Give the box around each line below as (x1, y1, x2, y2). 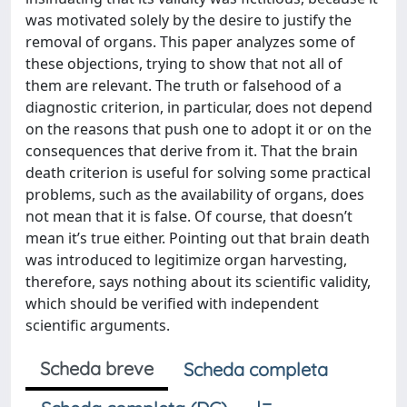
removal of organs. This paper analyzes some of (25, 31, 355, 52)
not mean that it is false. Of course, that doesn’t (25, 205, 352, 226)
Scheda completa (184, 357, 328, 381)
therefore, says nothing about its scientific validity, (25, 271, 371, 292)
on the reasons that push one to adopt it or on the (25, 118, 372, 139)
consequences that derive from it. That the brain (25, 140, 358, 161)
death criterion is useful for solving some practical (25, 162, 371, 183)
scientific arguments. (25, 314, 170, 335)
